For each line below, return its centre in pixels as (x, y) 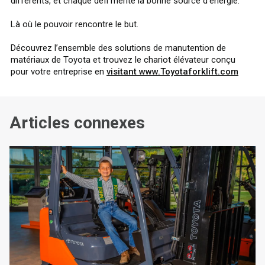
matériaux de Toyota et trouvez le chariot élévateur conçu (123, 60)
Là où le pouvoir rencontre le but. (75, 24)
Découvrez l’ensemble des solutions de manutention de (118, 48)
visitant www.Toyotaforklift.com (172, 72)
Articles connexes (77, 123)
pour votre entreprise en (59, 72)
